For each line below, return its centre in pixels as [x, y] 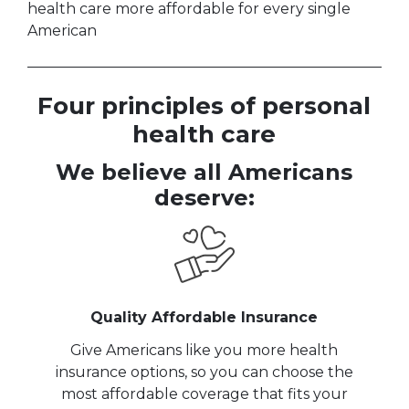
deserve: [204, 198]
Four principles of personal [204, 106]
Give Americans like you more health [204, 350]
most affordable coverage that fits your [204, 393]
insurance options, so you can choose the [204, 372]
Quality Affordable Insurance [204, 317]
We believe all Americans [204, 173]
